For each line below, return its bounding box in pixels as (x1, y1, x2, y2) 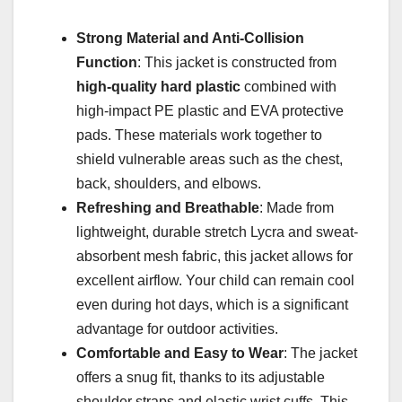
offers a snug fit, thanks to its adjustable (76, 370, 325, 386)
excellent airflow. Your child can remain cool (76, 273, 354, 289)
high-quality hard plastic (76, 79, 240, 95)
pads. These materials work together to (76, 127, 322, 144)
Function (76, 55, 137, 71)
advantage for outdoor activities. (76, 321, 278, 337)
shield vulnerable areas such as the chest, (76, 152, 343, 168)
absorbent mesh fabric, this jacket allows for (76, 249, 353, 265)
